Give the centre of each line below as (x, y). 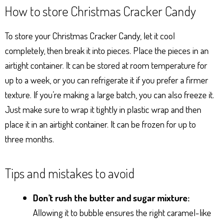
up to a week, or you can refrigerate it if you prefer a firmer (107, 80)
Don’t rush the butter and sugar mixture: (111, 197)
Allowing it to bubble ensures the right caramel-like (122, 212)
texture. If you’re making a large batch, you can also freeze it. (110, 94)
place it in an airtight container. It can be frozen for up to (100, 124)
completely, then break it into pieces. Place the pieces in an (107, 50)
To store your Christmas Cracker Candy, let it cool (90, 35)
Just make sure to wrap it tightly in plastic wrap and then (103, 109)
